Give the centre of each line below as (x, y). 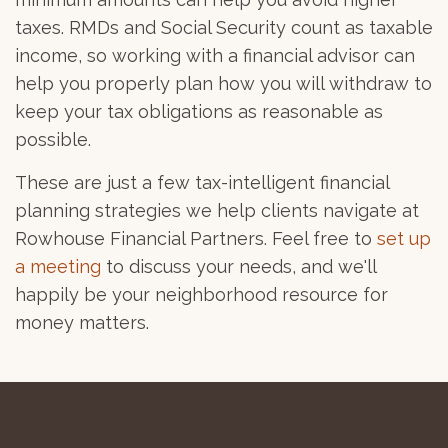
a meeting (58, 266)
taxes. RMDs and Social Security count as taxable (224, 27)
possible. (53, 139)
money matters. (82, 322)
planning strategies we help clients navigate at (217, 210)
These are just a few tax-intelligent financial (202, 182)
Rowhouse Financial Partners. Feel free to (196, 238)
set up (404, 238)
